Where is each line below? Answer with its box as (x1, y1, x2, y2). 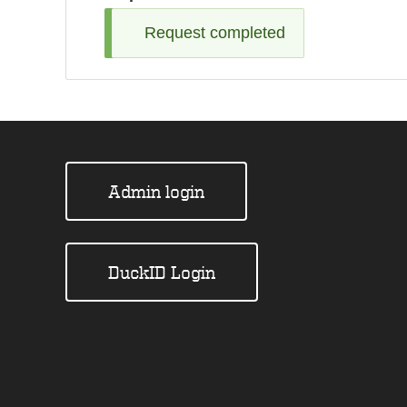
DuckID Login (108, 261, 215, 283)
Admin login (108, 180, 204, 202)
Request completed (144, 24, 285, 42)
